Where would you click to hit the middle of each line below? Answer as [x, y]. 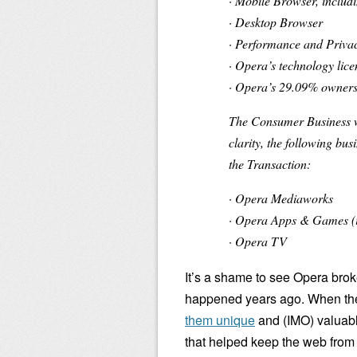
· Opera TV [258, 241]
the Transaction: [270, 164]
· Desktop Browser [276, 22]
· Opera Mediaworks [281, 198]
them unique [220, 320]
